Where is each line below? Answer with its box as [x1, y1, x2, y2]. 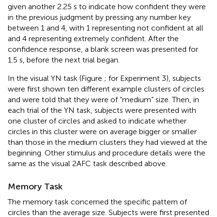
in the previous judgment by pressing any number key [8, 12, 191, 22]
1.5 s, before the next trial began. [8, 55, 120, 64]
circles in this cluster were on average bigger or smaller [8, 126, 197, 136]
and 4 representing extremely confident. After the [8, 33, 179, 43]
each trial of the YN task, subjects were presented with [8, 105, 196, 115]
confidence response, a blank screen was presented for [8, 44, 198, 54]
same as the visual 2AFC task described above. [8, 158, 167, 168]
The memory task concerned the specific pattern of [8, 197, 187, 206]
